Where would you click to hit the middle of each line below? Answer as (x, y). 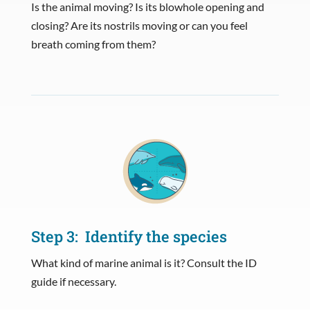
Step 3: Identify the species (129, 236)
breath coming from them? (93, 44)
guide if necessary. (73, 281)
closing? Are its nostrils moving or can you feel (139, 25)
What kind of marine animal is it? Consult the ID (144, 262)
